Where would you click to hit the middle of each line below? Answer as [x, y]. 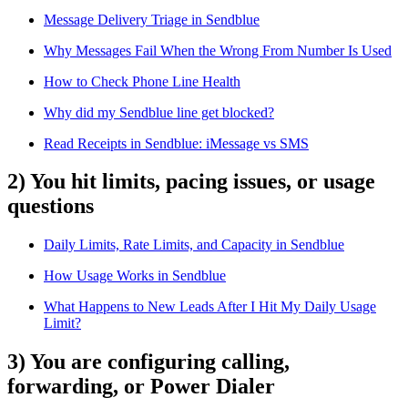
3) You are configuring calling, [148, 362]
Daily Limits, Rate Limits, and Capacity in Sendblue [194, 245]
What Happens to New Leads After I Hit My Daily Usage [210, 307]
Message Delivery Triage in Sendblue [152, 19]
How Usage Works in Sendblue [135, 276]
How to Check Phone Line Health [142, 81]
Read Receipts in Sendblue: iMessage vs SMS [176, 143]
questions [51, 206]
